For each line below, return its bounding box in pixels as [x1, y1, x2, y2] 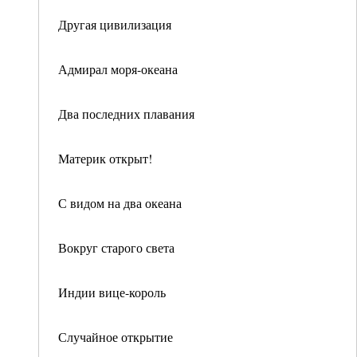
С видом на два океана [58, 194, 182, 211]
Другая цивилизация [58, 16, 171, 33]
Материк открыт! [58, 150, 152, 167]
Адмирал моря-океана [58, 61, 178, 77]
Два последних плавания [58, 105, 194, 122]
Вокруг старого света [58, 239, 175, 256]
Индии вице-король [58, 284, 166, 300]
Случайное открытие [58, 328, 173, 345]
